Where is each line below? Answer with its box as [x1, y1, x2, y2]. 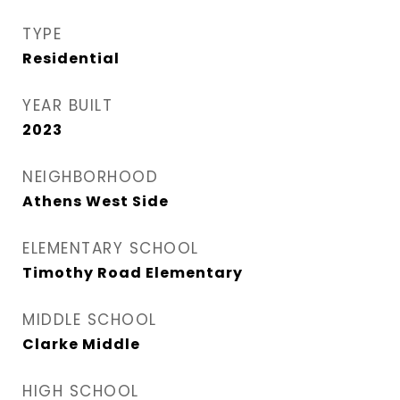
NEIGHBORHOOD [22, 166, 158, 187]
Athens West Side [22, 191, 169, 212]
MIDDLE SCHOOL [22, 309, 157, 330]
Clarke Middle [22, 334, 140, 354]
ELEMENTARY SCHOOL [22, 237, 199, 259]
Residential [22, 48, 120, 69]
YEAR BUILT [22, 95, 112, 116]
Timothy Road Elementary [22, 262, 243, 283]
